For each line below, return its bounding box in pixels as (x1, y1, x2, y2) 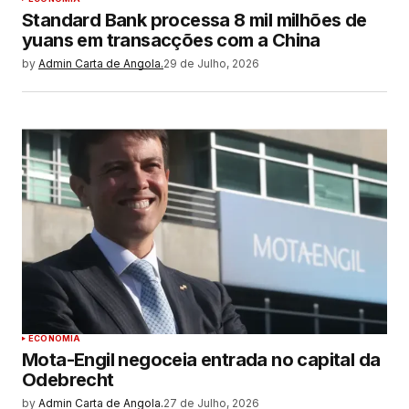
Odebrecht (22, 369, 114, 392)
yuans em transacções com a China (22, 29, 320, 52)
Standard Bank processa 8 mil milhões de (22, 9, 367, 32)
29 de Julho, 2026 (163, 57, 259, 71)
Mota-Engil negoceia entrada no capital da (22, 349, 381, 372)
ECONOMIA (28, 333, 81, 344)
